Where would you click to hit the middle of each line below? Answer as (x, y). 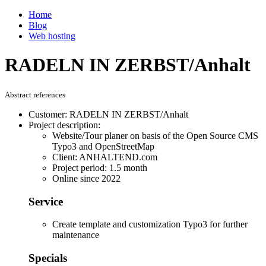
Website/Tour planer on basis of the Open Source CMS (155, 135)
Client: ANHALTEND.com (105, 157)
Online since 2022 (86, 178)
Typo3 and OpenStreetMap (103, 146)
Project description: (64, 125)
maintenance (76, 235)
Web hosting (52, 36)
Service (46, 201)
